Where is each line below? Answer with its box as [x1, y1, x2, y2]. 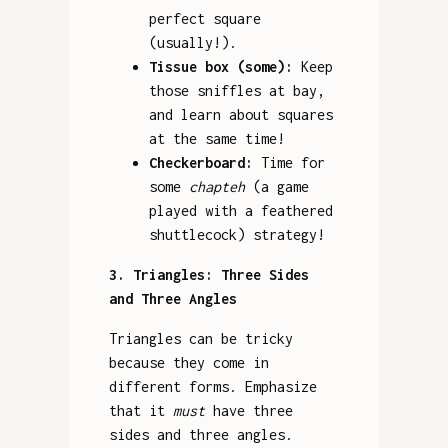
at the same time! [148, 129, 285, 147]
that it [108, 401, 173, 419]
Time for [252, 153, 325, 171]
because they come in [108, 353, 269, 371]
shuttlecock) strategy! [148, 225, 325, 243]
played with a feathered [148, 201, 333, 219]
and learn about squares [148, 105, 333, 123]
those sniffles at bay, [148, 81, 325, 99]
